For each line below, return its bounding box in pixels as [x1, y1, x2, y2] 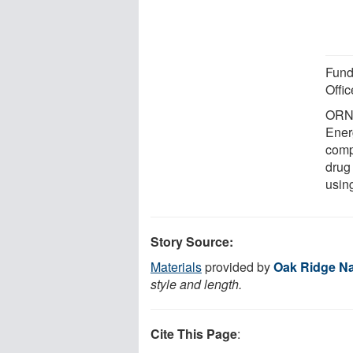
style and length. [150, 274, 242, 293]
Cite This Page [150, 324, 237, 343]
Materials [150, 257, 202, 276]
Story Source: [150, 232, 233, 251]
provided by [202, 257, 273, 276]
